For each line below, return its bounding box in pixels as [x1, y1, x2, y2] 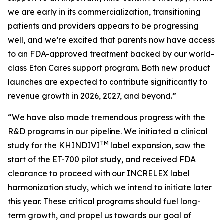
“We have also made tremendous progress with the [8, 112, 205, 122]
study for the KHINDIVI [8, 140, 100, 150]
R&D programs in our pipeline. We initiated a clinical [8, 126, 208, 136]
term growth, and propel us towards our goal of [8, 210, 191, 220]
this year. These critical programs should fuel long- [8, 196, 201, 206]
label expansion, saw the [109, 140, 205, 150]
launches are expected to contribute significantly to [8, 76, 207, 87]
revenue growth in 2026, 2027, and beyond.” [8, 90, 176, 101]
